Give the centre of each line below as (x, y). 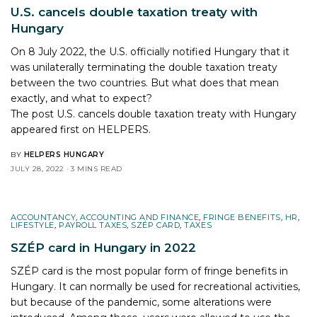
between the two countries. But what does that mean (145, 82)
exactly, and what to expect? (82, 98)
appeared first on (54, 129)
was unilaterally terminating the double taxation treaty (144, 67)
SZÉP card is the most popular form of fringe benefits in (150, 271)
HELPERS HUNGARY (64, 154)
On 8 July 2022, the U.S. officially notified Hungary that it (150, 51)
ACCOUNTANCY (44, 217)
